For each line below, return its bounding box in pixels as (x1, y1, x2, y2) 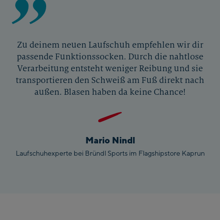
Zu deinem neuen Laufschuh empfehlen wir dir (17, 40, 203, 51)
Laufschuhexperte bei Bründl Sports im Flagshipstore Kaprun (15, 149, 205, 158)
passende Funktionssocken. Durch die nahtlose (17, 52, 203, 62)
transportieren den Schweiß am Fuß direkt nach (16, 75, 204, 86)
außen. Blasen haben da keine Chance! (34, 87, 186, 98)
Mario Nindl (85, 135, 135, 146)
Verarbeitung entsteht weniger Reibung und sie (17, 63, 203, 74)
